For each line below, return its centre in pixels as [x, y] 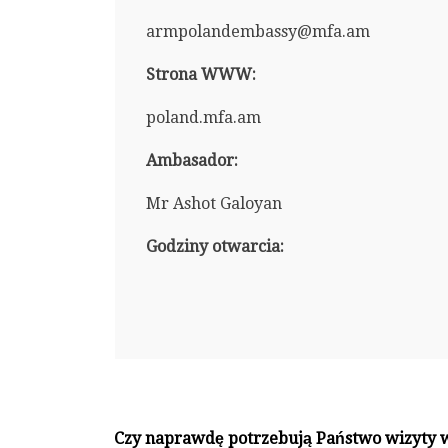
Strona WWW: [200, 74]
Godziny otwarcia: [214, 246]
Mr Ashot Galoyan [213, 203]
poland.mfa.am [203, 117]
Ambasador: [191, 160]
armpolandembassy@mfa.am [257, 31]
